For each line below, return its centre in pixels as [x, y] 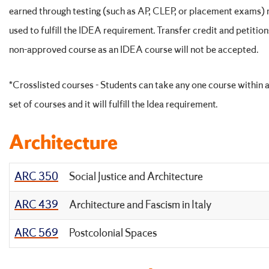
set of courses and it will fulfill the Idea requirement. [113, 104]
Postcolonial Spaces [113, 233]
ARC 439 [36, 205]
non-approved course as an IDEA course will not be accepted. [134, 50]
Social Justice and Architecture [136, 177]
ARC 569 [36, 233]
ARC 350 [36, 177]
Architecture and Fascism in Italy [140, 205]
